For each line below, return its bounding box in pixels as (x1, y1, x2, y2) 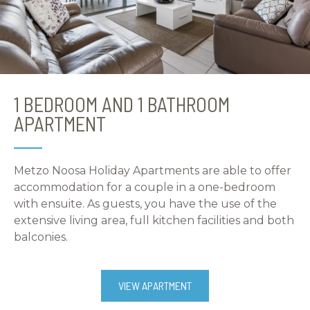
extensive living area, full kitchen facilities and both (14, 213, 294, 227)
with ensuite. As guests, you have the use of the (14, 197, 277, 210)
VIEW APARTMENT (118, 278, 192, 292)
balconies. (14, 230, 71, 244)
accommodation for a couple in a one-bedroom (14, 180, 275, 194)
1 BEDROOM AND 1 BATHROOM (14, 91, 230, 116)
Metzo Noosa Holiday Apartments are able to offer (14, 163, 291, 177)
